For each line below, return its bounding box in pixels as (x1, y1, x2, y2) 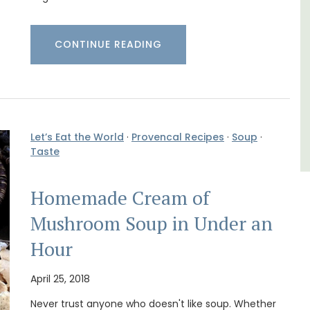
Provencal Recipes (131, 129, 224, 144)
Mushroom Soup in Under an (30, 211, 273, 237)
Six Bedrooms (151, 46, 211, 59)
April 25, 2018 (30, 272, 90, 286)
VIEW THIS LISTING (119, 84, 226, 99)
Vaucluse (158, 24, 200, 36)
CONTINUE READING (55, 37, 162, 51)
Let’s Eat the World (30, 129, 124, 144)
